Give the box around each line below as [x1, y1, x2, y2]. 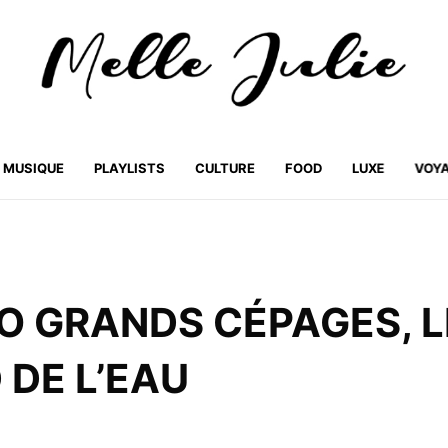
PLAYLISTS [93, 160, 165, 177]
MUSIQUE [2, 160, 64, 177]
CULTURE [194, 160, 255, 177]
